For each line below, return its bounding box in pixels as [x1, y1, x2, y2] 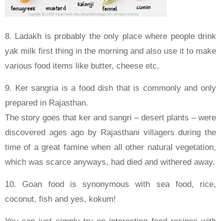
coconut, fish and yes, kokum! [5, 194, 116, 204]
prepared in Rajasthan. [5, 98, 88, 108]
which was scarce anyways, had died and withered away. [5, 157, 215, 167]
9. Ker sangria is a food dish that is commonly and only [5, 83, 216, 93]
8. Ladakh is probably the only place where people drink [5, 31, 216, 41]
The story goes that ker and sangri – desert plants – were [5, 112, 216, 122]
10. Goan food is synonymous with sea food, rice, [5, 179, 216, 189]
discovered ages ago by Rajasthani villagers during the [5, 127, 216, 137]
